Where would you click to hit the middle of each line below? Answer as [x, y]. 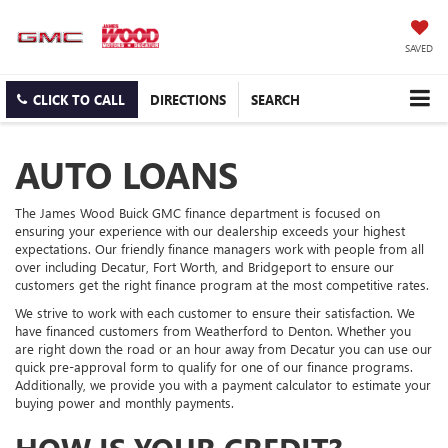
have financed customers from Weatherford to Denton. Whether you [213, 331]
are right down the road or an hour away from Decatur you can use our [223, 349]
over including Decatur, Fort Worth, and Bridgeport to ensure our [204, 267]
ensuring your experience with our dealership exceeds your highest [210, 231]
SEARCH [275, 100]
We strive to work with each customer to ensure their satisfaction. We [215, 313]
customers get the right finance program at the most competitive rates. [222, 285]
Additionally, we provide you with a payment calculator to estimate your [223, 385]
